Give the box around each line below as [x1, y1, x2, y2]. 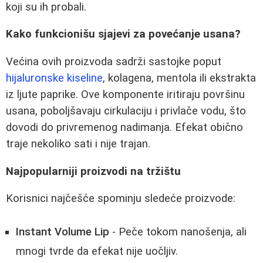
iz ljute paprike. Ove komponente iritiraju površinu [6, 88, 245, 101]
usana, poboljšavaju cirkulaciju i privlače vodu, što [6, 104, 246, 117]
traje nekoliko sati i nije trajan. [6, 137, 150, 150]
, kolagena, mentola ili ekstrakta [103, 72, 256, 85]
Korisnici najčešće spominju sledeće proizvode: [6, 192, 235, 205]
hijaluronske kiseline [6, 72, 103, 85]
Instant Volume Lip [16, 225, 109, 238]
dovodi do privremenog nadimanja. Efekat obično [6, 121, 243, 134]
